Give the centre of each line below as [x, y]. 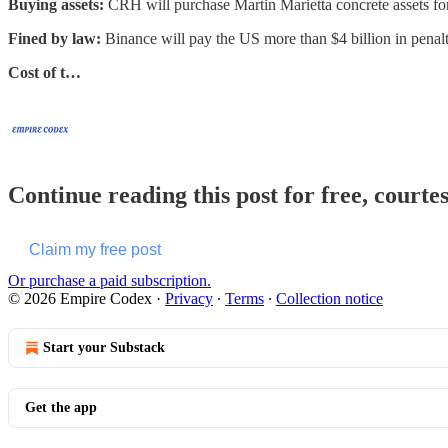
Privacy [189, 299]
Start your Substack [104, 348]
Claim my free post [95, 250]
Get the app [61, 408]
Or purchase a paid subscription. [109, 281]
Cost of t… [44, 72]
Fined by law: [56, 38]
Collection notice [329, 299]
